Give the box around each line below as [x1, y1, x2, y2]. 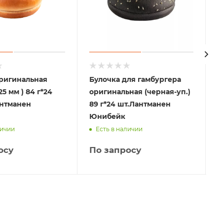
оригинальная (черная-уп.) [89, 87, 191, 96]
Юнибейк [89, 111, 126, 121]
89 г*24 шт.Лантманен [89, 99, 171, 109]
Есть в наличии [96, 125, 143, 133]
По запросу [89, 145, 142, 155]
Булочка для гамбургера [89, 74, 182, 84]
